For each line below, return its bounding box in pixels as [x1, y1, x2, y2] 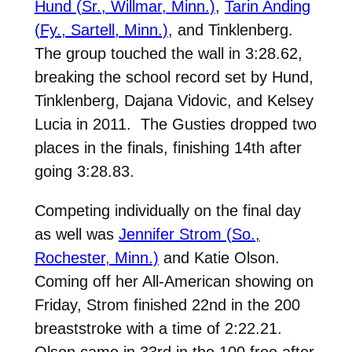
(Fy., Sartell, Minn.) [34, 20, 168, 38]
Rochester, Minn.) [34, 248, 159, 266]
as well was [34, 225, 119, 243]
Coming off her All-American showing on [34, 272, 313, 290]
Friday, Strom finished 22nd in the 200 [34, 295, 300, 313]
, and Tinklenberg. [167, 20, 298, 38]
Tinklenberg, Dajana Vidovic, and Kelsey [34, 91, 313, 109]
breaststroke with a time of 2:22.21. [34, 319, 287, 337]
